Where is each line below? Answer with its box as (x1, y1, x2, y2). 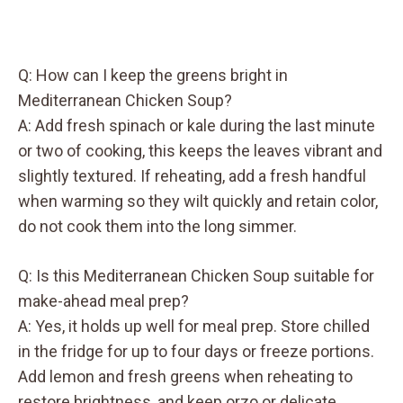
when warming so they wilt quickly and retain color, (18, 191, 378, 210)
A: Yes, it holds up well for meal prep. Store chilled (18, 316, 370, 336)
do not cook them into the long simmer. (18, 216, 297, 236)
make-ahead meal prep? (18, 291, 189, 310)
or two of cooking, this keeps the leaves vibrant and (18, 140, 382, 160)
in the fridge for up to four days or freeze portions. (18, 341, 374, 361)
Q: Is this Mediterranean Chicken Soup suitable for (18, 265, 374, 285)
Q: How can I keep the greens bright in (18, 65, 288, 85)
